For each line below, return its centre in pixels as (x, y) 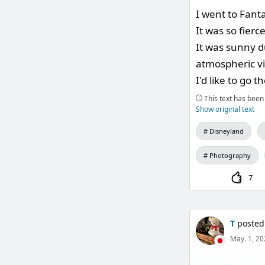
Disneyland (226, 131)
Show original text (225, 109)
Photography (230, 155)
